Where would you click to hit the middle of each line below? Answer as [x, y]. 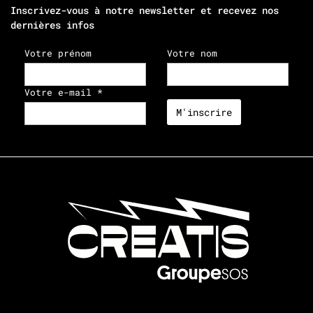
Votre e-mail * [64, 92]
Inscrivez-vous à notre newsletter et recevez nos [145, 10]
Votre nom [192, 53]
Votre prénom [58, 53]
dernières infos [52, 24]
